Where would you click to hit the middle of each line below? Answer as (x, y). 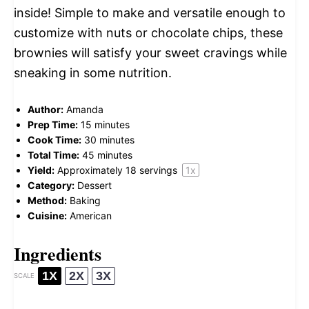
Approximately (91, 170)
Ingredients (58, 253)
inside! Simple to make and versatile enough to (150, 12)
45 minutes (107, 154)
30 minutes (109, 139)
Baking (85, 200)
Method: (47, 200)
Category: (51, 185)
